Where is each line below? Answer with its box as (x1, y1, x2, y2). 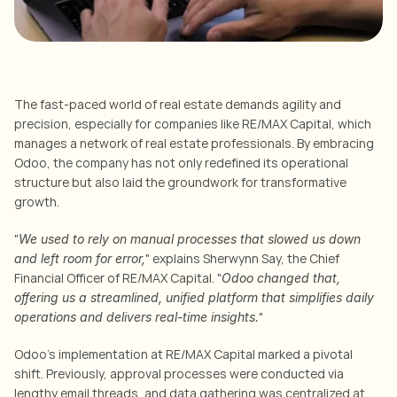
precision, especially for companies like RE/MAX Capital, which (14, 115, 371, 132)
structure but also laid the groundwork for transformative (14, 174, 346, 191)
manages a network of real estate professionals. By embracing (14, 135, 374, 152)
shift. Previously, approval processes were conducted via (14, 365, 344, 382)
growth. (14, 193, 59, 210)
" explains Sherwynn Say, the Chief (145, 250, 339, 267)
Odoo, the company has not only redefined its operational (14, 154, 348, 171)
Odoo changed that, (222, 270, 340, 285)
